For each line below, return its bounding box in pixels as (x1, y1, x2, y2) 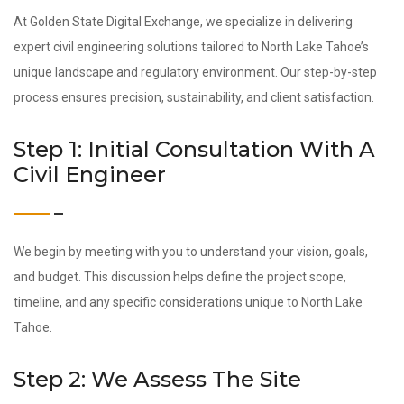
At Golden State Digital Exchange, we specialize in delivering (14, 14, 353, 29)
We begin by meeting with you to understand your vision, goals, (14, 244, 368, 259)
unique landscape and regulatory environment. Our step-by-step (14, 65, 377, 79)
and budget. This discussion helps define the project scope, (14, 270, 346, 284)
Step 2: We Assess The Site (14, 366, 301, 392)
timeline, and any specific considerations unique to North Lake (14, 295, 363, 309)
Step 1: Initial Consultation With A (14, 136, 375, 162)
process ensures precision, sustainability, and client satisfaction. (14, 90, 374, 105)
